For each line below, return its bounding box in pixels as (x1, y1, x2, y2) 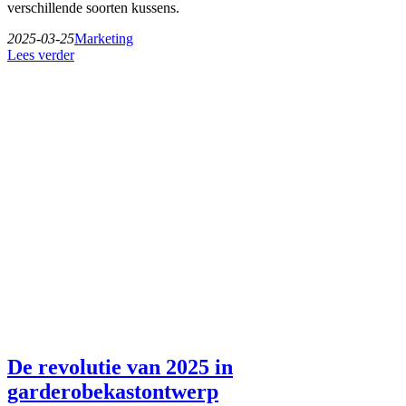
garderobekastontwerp (7, 380, 218, 404)
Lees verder (7, 47, 74, 63)
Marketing (74, 31, 133, 47)
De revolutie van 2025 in (7, 355, 233, 380)
